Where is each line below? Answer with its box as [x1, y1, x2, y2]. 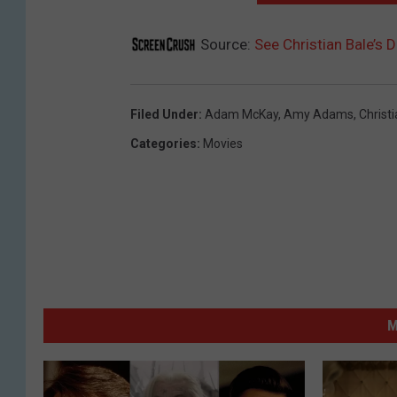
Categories [130, 136, 197, 152]
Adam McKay [205, 107, 278, 122]
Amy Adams [284, 107, 354, 122]
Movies [203, 136, 243, 152]
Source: [197, 35, 254, 54]
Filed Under [130, 107, 198, 122]
